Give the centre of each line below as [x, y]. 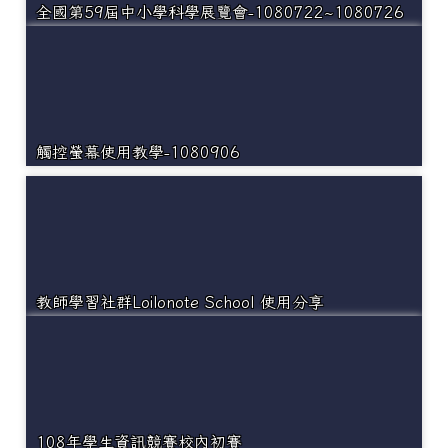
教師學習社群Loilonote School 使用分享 [180, 302]
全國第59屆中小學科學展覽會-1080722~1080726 [220, 12]
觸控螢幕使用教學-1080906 [138, 152]
